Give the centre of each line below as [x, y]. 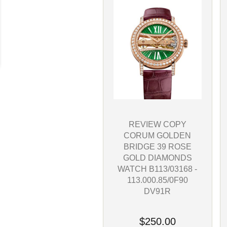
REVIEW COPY [157, 124]
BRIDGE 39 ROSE [157, 146]
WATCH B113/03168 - [158, 168]
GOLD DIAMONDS [157, 157]
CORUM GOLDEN [158, 135]
